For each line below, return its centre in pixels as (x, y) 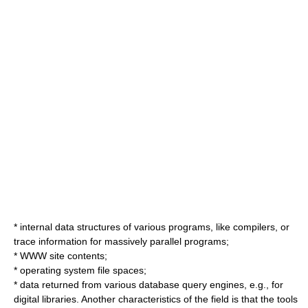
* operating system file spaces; (80, 270)
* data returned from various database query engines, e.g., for (148, 285)
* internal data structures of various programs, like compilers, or (152, 227)
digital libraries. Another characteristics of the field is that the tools (156, 299)
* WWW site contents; (60, 256)
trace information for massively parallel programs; (121, 241)
